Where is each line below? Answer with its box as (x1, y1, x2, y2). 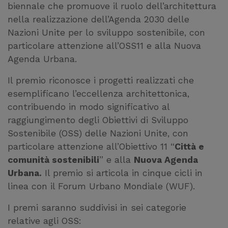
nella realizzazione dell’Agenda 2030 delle (8, 14, 189, 25)
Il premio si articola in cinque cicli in (42, 168, 203, 179)
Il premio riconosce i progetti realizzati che (8, 75, 194, 86)
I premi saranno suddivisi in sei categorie (8, 203, 186, 213)
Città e (175, 141, 204, 152)
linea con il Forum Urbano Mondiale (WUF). (8, 181, 195, 192)
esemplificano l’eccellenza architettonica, (8, 89, 189, 99)
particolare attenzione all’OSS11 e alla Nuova (8, 41, 201, 51)
